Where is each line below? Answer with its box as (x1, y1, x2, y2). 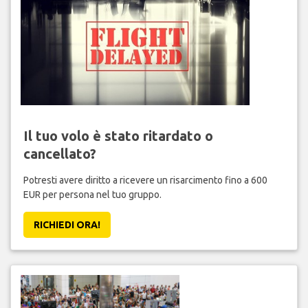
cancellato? (23, 145, 96, 162)
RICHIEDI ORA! (33, 219, 100, 230)
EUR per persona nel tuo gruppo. (23, 188, 162, 200)
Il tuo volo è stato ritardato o (23, 127, 213, 144)
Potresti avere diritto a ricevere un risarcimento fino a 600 (23, 174, 267, 186)
